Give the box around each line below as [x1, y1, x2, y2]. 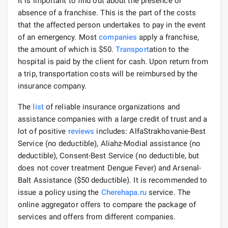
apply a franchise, [137, 32, 199, 42]
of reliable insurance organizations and [43, 102, 180, 111]
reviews [68, 126, 95, 136]
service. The [146, 187, 191, 197]
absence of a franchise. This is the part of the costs [18, 8, 196, 17]
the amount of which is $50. [18, 44, 116, 54]
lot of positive [18, 126, 68, 136]
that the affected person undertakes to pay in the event [18, 20, 206, 30]
